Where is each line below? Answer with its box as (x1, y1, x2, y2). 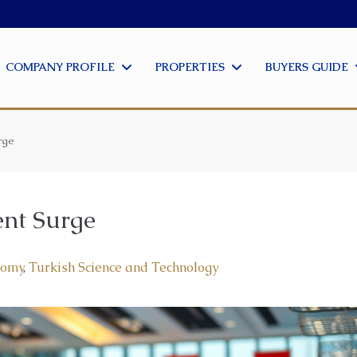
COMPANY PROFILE (5, 60, 115, 74)
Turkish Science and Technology (29, 258, 218, 276)
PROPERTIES (155, 60, 225, 74)
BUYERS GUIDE (265, 60, 348, 74)
